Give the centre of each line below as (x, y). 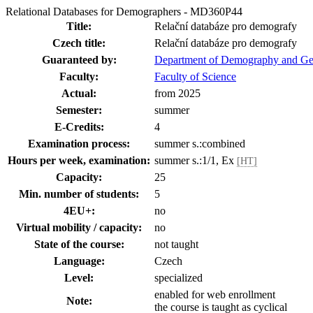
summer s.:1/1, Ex (196, 160)
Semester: (79, 110)
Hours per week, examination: (79, 160)
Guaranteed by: (79, 60)
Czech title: (79, 43)
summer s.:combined (200, 144)
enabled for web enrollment (215, 294)
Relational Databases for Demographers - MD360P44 (124, 12)
